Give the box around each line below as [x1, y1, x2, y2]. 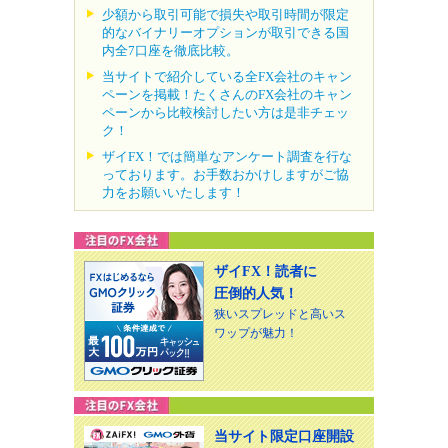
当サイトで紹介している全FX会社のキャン [102, 68, 352, 84]
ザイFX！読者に [214, 263, 317, 279]
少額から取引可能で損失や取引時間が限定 [102, 6, 349, 22]
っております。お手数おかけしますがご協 [102, 166, 349, 182]
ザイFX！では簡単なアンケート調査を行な [102, 148, 352, 164]
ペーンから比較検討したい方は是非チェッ [102, 104, 349, 120]
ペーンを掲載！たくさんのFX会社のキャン [102, 86, 352, 102]
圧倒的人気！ [214, 285, 298, 301]
